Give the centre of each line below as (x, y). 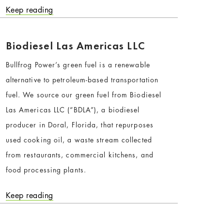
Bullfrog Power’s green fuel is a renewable (78, 64)
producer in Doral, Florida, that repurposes (79, 124)
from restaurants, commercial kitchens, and (79, 155)
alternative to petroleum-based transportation (82, 79)
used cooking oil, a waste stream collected (79, 139)
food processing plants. (46, 170)
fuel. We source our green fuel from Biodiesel (84, 94)
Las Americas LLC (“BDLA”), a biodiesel (73, 109)
